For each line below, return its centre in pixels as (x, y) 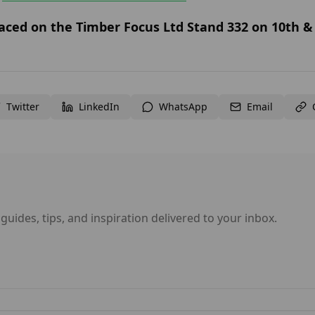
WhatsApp (183, 107)
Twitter (23, 107)
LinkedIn (99, 107)
